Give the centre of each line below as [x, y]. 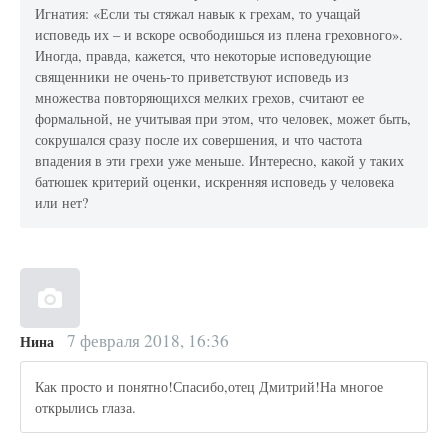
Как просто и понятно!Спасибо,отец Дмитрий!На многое [209, 387]
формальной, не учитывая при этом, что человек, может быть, [223, 119]
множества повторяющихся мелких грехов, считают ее [200, 98]
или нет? [62, 203]
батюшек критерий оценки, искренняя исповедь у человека [215, 182]
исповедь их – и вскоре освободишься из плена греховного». [219, 35]
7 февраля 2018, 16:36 [145, 341]
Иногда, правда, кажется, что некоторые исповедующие [203, 56]
